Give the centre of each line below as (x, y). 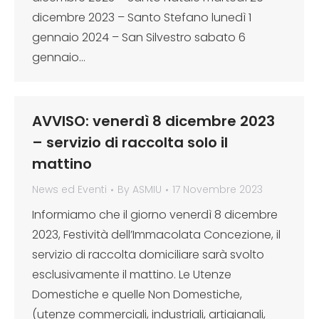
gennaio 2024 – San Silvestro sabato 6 (139, 37)
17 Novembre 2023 (218, 189)
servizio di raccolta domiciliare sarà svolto (148, 255)
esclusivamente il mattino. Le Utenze (132, 274)
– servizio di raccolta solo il (130, 142)
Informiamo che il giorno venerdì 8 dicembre (155, 215)
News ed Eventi (69, 189)
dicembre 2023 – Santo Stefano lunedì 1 (142, 17)
